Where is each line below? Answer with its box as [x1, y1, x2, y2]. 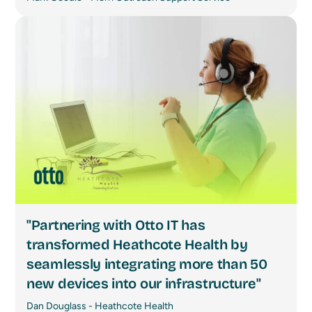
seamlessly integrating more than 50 [26, 256, 267, 273]
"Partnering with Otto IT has [26, 217, 205, 234]
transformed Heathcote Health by [26, 236, 248, 253]
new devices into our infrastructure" [26, 275, 261, 292]
